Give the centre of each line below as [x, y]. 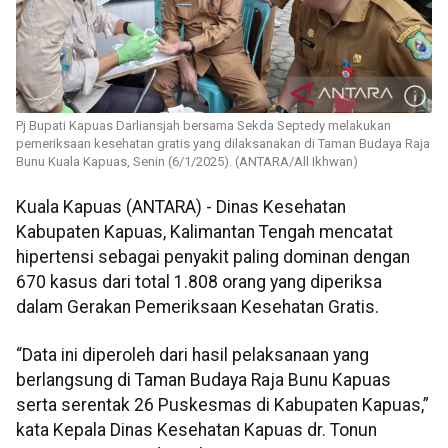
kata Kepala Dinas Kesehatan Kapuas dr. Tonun [196, 429]
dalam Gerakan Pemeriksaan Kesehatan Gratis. [197, 307]
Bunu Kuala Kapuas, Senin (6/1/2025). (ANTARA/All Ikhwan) [187, 162]
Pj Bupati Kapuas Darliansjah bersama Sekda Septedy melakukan [203, 126]
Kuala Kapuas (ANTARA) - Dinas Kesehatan [181, 207]
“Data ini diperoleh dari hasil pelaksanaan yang [192, 354]
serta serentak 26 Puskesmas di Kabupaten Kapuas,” [222, 404]
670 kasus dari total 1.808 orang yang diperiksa [199, 282]
